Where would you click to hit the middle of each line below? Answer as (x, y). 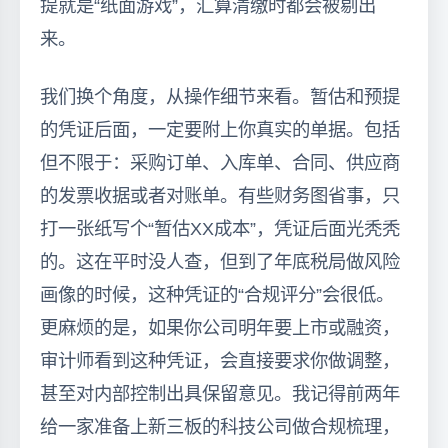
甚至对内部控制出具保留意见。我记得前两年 (220, 393)
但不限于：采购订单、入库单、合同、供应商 (220, 162)
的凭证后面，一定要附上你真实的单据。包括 (220, 129)
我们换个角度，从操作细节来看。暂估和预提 (220, 96)
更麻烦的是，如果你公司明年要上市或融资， (220, 327)
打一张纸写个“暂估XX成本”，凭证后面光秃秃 (220, 228)
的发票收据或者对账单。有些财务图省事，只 (220, 195)
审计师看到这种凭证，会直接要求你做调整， (220, 360)
